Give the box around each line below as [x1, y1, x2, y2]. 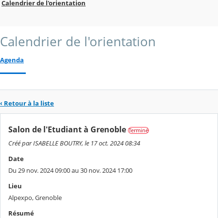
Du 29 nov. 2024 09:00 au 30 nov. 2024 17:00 [8, 165, 132, 175]
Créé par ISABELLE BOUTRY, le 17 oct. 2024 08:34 [8, 138, 140, 147]
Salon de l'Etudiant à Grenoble [8, 124, 126, 135]
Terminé [128, 126, 148, 134]
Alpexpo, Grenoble [8, 193, 62, 202]
